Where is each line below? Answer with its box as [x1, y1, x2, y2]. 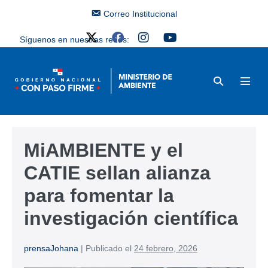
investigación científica [24, 207, 238, 229]
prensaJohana [24, 243, 78, 253]
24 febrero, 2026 [134, 243, 197, 253]
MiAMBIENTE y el [24, 139, 183, 161]
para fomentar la [24, 184, 174, 206]
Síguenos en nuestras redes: [19, 35, 129, 44]
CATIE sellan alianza [24, 162, 211, 184]
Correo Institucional [103, 9, 178, 19]
